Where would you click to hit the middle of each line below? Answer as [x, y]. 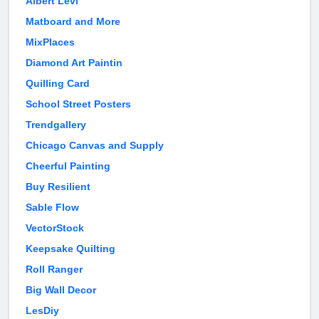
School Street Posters [78, 104]
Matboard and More [73, 22]
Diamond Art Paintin [74, 63]
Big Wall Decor [61, 290]
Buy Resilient [58, 187]
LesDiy [42, 311]
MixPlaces [50, 42]
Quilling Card [58, 84]
